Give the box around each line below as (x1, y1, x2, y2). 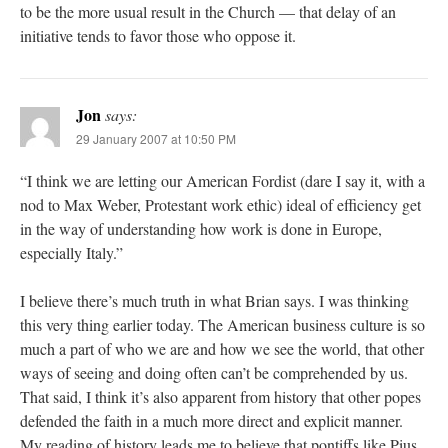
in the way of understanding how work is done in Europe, (20, 218, 382, 240)
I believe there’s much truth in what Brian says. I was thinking (20, 290, 409, 312)
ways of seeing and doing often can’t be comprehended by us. (20, 362, 408, 384)
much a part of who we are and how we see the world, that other (20, 338, 424, 360)
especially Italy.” (20, 242, 123, 264)
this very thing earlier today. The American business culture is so (20, 314, 425, 336)
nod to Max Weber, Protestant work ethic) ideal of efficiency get (20, 194, 421, 216)
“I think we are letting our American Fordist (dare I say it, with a (20, 170, 425, 192)
